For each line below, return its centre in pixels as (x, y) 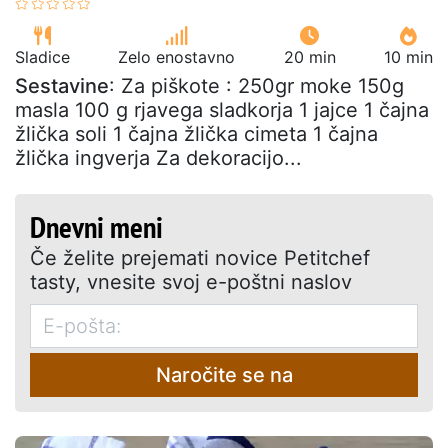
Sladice (42, 56)
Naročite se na (224, 374)
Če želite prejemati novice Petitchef (200, 257)
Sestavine (62, 85)
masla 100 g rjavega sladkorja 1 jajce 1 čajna (222, 109)
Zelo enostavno (177, 56)
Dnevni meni (96, 226)
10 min (408, 56)
